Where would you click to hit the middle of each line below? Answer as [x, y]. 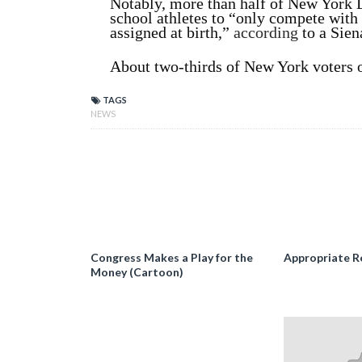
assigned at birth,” [172, 32]
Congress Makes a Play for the [172, 257]
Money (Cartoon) [137, 272]
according [266, 32]
